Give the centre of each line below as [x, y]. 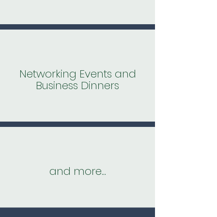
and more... [77, 171]
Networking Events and [77, 74]
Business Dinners [77, 86]
